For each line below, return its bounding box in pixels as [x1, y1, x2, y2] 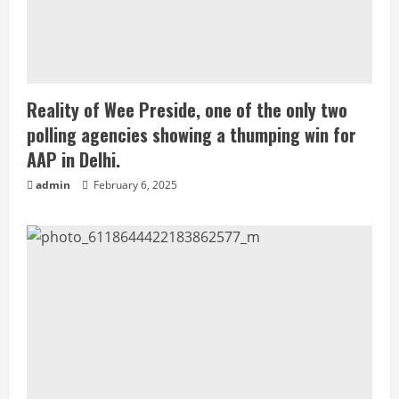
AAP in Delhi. [27, 146, 120, 173]
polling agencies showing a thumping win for [27, 121, 356, 148]
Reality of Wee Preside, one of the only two [27, 96, 347, 123]
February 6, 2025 [91, 177, 177, 192]
